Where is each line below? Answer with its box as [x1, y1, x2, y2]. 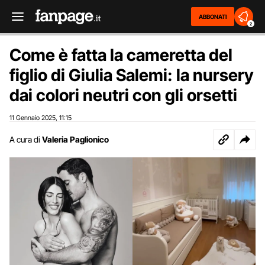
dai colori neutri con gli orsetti [9, 85, 237, 105]
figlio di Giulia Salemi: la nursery [9, 65, 253, 85]
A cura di [9, 134, 40, 144]
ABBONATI [199, 13, 227, 20]
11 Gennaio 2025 [9, 114, 56, 122]
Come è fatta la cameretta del [9, 45, 232, 65]
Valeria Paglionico [42, 134, 109, 144]
